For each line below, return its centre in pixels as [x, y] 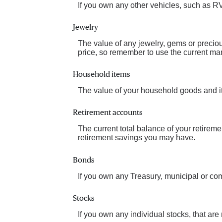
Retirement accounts [108, 113]
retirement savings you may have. [137, 138]
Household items [102, 75]
